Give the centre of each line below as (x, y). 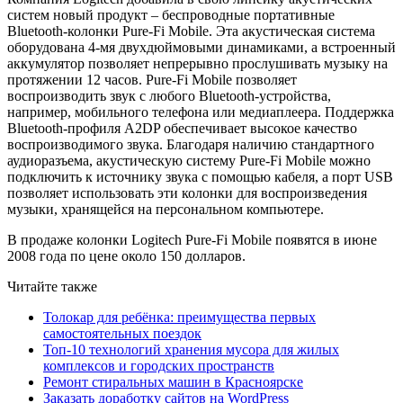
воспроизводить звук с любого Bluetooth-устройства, (169, 95)
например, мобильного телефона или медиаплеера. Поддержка (201, 112)
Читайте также (52, 286)
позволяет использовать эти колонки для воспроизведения (187, 193)
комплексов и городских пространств (159, 365)
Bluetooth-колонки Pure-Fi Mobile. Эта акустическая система (191, 31)
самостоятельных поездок (122, 333)
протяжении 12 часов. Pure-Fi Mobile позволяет (152, 79)
